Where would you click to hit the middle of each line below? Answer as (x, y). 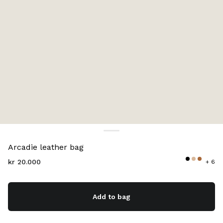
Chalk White (53, 137)
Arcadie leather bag (46, 147)
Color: (18, 137)
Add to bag (111, 196)
